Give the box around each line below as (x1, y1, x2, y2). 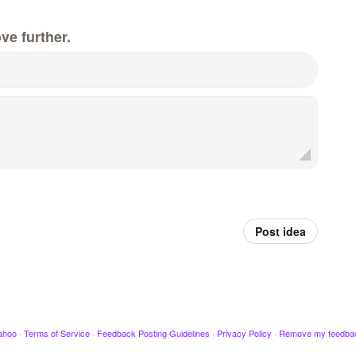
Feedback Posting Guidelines (96, 326, 210, 339)
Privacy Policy (216, 326, 272, 339)
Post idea (254, 222, 306, 239)
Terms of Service (23, 326, 90, 339)
